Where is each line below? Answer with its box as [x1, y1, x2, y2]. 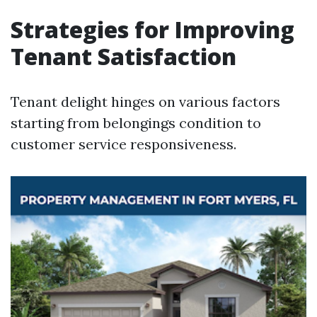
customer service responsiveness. [11, 135, 236, 153]
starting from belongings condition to [11, 114, 261, 132]
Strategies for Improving [11, 14, 294, 45]
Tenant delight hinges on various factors [11, 93, 280, 110]
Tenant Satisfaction [11, 41, 236, 71]
